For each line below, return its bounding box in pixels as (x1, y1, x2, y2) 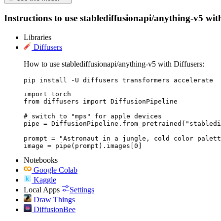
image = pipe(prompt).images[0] (24, 142, 142, 149)
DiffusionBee (34, 205, 75, 214)
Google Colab (34, 165, 77, 174)
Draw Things (34, 195, 75, 204)
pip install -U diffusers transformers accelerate (24, 76, 213, 84)
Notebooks (24, 155, 58, 164)
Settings (70, 185, 94, 194)
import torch (24, 90, 71, 98)
